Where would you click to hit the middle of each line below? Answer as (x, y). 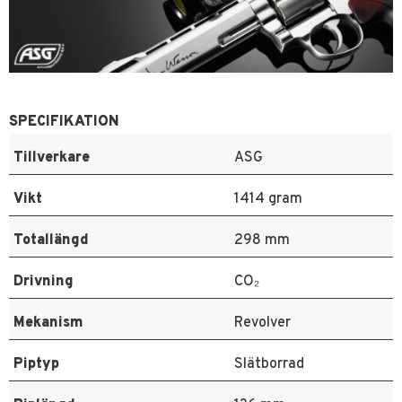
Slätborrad (269, 365)
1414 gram (268, 200)
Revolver (262, 323)
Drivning (44, 282)
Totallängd (51, 241)
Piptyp (36, 365)
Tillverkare (52, 158)
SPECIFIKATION (64, 122)
